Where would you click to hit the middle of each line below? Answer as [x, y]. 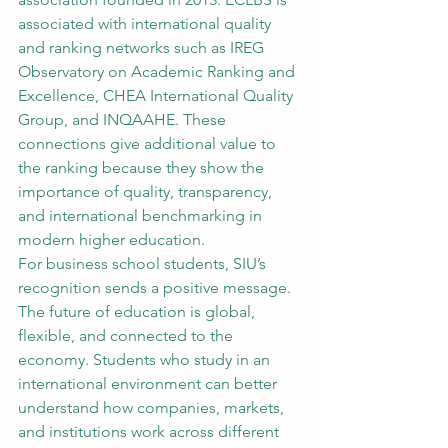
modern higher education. [111, 239]
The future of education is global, [138, 311]
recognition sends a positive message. [156, 287]
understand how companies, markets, [153, 407]
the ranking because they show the [143, 167]
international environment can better [149, 383]
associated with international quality [146, 23]
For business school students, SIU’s [144, 263]
